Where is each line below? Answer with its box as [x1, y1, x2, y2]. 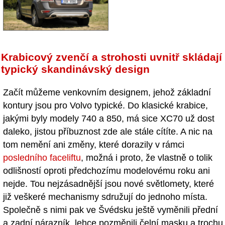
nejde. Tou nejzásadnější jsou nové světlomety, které [3, 178, 214, 189]
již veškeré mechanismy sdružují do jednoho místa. [3, 191, 207, 202]
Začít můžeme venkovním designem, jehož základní [3, 87, 211, 97]
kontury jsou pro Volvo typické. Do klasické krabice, [3, 100, 208, 110]
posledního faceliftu [3, 152, 81, 163]
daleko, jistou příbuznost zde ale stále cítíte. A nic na [3, 126, 212, 137]
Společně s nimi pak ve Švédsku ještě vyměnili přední [3, 204, 218, 215]
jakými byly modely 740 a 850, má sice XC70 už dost [3, 113, 214, 124]
